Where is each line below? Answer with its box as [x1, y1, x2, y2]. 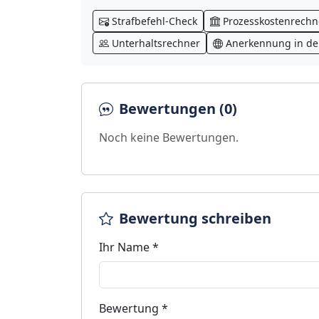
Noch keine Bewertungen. [99, 130, 239, 145]
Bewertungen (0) [119, 99, 237, 118]
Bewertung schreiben [119, 209, 271, 228]
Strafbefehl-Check [112, 14, 197, 28]
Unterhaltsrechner [112, 36, 200, 50]
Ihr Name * [99, 239, 159, 255]
